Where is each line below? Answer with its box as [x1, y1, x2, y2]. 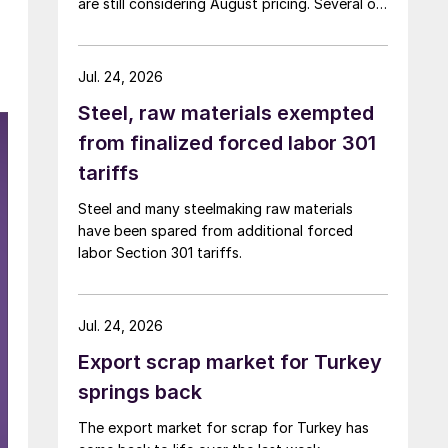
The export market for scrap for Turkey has [78, 418, 369, 436]
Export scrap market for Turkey [78, 349, 382, 374]
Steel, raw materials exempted [78, 100, 374, 125]
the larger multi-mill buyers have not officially [78, 16, 377, 34]
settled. [78, 38, 128, 56]
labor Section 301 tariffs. [78, 243, 242, 261]
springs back [78, 379, 202, 404]
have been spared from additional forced [78, 221, 353, 239]
